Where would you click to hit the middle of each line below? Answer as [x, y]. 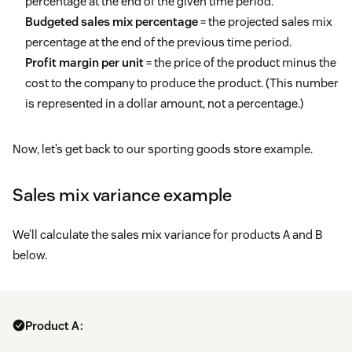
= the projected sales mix [265, 22]
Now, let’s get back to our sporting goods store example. [163, 149]
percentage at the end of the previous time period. [158, 42]
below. [30, 255]
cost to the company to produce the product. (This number [182, 83]
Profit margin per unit [84, 63]
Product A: [54, 326]
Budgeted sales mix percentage [112, 22]
